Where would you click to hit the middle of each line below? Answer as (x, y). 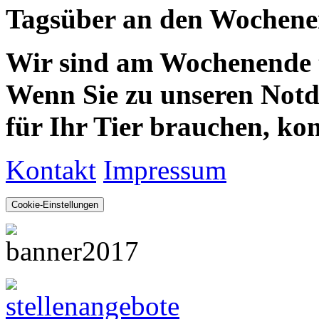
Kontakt (51, 170)
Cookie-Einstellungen (55, 205)
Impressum (165, 170)
